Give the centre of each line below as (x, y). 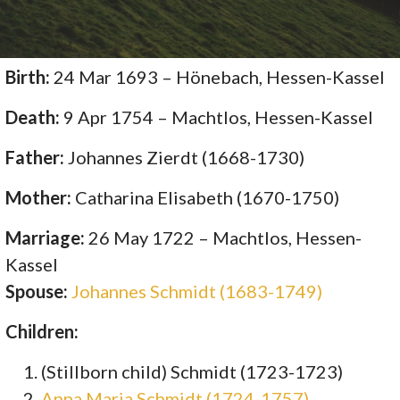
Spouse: (39, 292)
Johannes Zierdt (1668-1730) (185, 158)
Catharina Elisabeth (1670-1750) (206, 198)
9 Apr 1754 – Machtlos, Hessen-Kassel (219, 117)
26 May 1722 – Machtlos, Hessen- (225, 238)
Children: (42, 332)
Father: (35, 158)
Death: (35, 117)
